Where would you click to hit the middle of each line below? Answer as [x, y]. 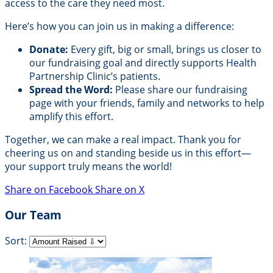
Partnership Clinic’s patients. [95, 76]
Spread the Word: [71, 89]
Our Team [33, 215]
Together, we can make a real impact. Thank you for [123, 139]
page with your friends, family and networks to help [147, 103]
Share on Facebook [49, 189]
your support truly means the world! [88, 166]
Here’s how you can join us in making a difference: [119, 26]
